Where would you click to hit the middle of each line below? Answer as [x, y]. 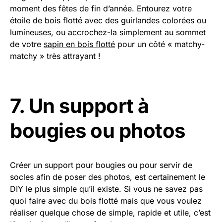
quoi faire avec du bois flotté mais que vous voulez [106, 201]
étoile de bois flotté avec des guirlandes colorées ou [108, 21]
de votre [27, 44]
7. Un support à [80, 106]
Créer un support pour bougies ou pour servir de [101, 165]
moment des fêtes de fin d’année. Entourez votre [101, 9]
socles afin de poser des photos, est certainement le [108, 177]
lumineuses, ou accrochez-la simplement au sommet [108, 32]
